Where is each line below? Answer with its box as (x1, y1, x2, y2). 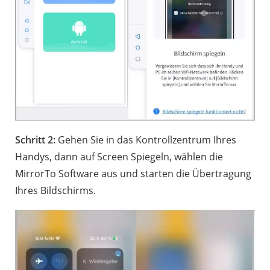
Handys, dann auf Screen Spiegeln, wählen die (15, 150, 223, 164)
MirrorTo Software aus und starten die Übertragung (15, 167, 251, 181)
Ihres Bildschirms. (15, 184, 96, 198)
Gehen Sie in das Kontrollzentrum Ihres (55, 133, 236, 147)
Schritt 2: (15, 133, 55, 147)
